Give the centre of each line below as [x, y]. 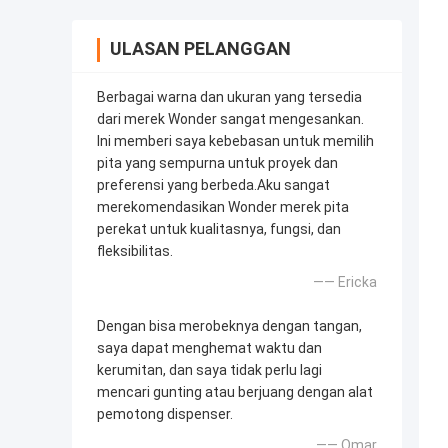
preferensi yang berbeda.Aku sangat [213, 185]
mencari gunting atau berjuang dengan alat [235, 392]
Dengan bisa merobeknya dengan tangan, [229, 326]
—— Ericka [345, 282]
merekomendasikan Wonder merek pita [223, 207]
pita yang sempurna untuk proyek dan [217, 163]
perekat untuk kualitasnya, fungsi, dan [219, 229]
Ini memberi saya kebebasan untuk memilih [235, 141]
